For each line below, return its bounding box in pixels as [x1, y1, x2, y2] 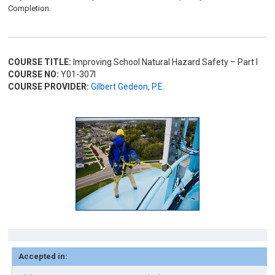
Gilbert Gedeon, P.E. [91, 82, 165, 91]
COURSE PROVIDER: [8, 82, 90, 91]
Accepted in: [18, 252, 68, 261]
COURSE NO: [8, 69, 60, 79]
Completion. [8, 4, 52, 13]
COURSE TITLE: [8, 57, 72, 67]
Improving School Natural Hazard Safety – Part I [71, 57, 258, 67]
